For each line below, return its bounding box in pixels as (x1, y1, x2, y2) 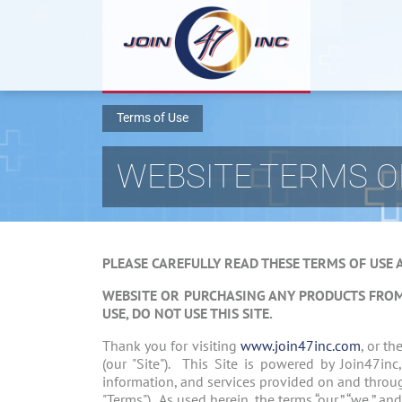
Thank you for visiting (102, 336, 240, 355)
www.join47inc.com (240, 336, 361, 355)
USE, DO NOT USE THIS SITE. (102, 304, 275, 323)
